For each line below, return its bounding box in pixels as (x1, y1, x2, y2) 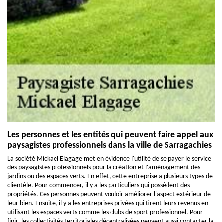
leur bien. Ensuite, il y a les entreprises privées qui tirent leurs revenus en (7, 199, 208, 207)
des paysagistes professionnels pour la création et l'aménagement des (7, 164, 200, 171)
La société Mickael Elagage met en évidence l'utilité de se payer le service (7, 155, 211, 163)
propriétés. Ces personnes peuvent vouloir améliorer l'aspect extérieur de (7, 190, 211, 198)
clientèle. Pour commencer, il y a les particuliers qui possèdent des (7, 181, 190, 189)
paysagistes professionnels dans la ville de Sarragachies (7, 140, 212, 150)
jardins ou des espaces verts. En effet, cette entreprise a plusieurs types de (7, 172, 213, 180)
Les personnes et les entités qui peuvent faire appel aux (7, 130, 213, 140)
